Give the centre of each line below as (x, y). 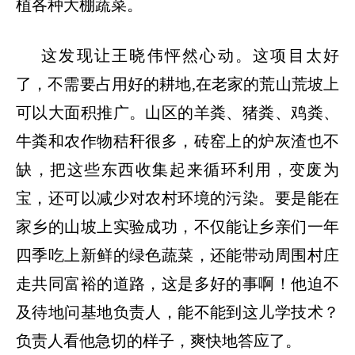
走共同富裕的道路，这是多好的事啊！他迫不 (177, 283)
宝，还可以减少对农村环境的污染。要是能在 (177, 198)
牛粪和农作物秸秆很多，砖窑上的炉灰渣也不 (177, 141)
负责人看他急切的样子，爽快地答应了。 (158, 340)
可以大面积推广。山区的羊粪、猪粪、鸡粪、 (177, 112)
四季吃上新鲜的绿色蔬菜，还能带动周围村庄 (177, 255)
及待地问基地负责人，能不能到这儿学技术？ (177, 312)
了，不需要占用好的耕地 (104, 84)
